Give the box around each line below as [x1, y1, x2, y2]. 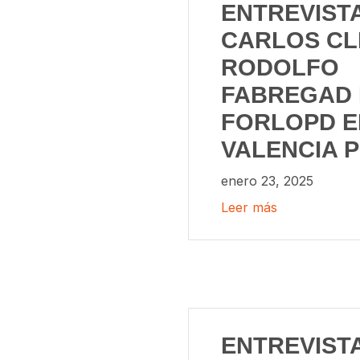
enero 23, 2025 [221, 172, 313, 189]
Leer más [221, 199, 277, 216]
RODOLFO [221, 54, 339, 80]
